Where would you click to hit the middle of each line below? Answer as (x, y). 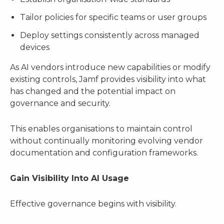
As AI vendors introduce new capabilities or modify (110, 67)
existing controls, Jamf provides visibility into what (108, 79)
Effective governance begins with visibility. (93, 204)
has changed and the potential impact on (93, 91)
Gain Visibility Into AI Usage (69, 178)
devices (35, 47)
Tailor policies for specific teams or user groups (113, 17)
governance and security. (60, 103)
